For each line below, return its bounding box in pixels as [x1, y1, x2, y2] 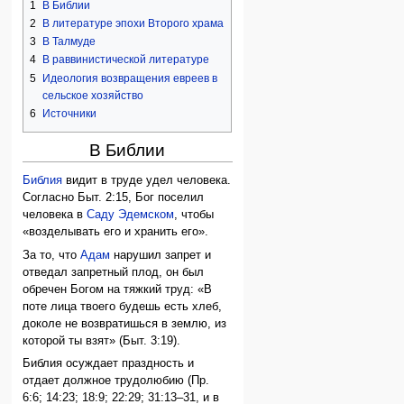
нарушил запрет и [110, 248, 212, 262]
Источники [42, 106, 97, 120]
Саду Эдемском [87, 208, 175, 222]
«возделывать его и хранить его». [23, 225, 209, 239]
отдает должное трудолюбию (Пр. [23, 373, 210, 387]
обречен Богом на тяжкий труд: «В [23, 282, 213, 296]
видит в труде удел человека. [62, 174, 232, 188]
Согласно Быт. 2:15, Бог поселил [23, 191, 205, 205]
